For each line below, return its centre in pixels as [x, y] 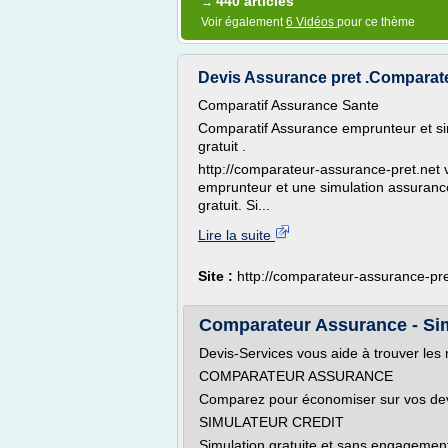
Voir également [243, 22]
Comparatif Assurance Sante [288, 105]
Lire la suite [236, 235]
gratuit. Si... [234, 205]
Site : [217, 276]
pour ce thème [376, 22]
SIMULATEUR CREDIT [271, 422]
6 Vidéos [311, 22]
